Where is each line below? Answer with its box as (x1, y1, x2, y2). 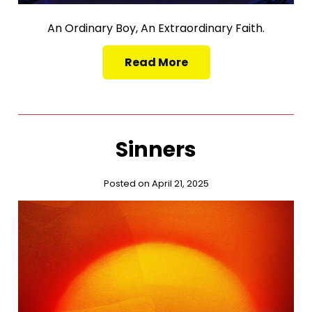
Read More (124, 54, 188, 71)
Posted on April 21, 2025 (103, 177, 209, 191)
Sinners (116, 135, 196, 165)
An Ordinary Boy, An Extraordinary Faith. (47, 20, 265, 37)
